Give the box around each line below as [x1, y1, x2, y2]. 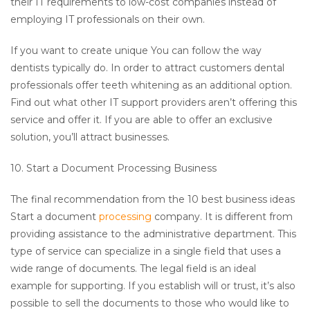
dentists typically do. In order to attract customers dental [10, 62, 284, 75]
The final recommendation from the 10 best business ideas [10, 193, 295, 206]
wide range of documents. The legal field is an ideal [10, 262, 256, 275]
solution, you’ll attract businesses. [10, 131, 170, 144]
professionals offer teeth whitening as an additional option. [10, 79, 292, 92]
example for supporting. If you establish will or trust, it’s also [10, 280, 295, 293]
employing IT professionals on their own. [10, 13, 205, 26]
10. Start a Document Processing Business [10, 162, 217, 175]
